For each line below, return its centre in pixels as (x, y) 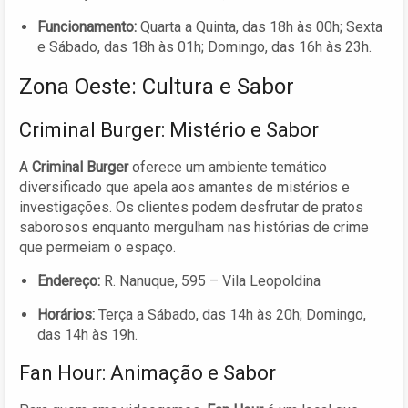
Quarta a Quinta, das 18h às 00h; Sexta (260, 26)
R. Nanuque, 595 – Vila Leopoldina (210, 280)
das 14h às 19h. (87, 334)
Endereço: (69, 280)
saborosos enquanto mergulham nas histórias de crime (194, 227)
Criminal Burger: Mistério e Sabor (169, 129)
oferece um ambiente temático (228, 167)
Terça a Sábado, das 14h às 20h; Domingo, (230, 314)
